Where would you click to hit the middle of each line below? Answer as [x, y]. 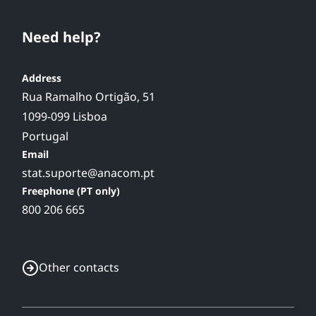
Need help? [61, 37]
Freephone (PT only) [71, 191]
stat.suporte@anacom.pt [88, 173]
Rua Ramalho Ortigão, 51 [89, 97]
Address [42, 78]
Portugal [45, 136]
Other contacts [79, 267]
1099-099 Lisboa [65, 116]
